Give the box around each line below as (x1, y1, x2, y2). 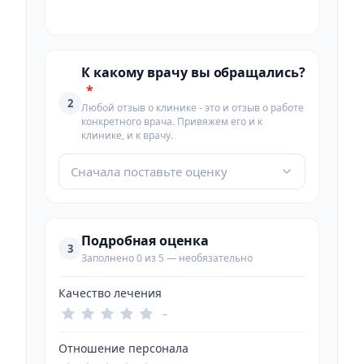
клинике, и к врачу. (81, 128, 173, 142)
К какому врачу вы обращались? (81, 63, 305, 81)
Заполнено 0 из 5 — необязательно (81, 251, 253, 265)
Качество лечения (58, 285, 162, 301)
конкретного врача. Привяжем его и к (81, 115, 262, 128)
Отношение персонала (58, 340, 188, 356)
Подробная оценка (81, 232, 209, 249)
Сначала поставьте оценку (71, 163, 227, 180)
